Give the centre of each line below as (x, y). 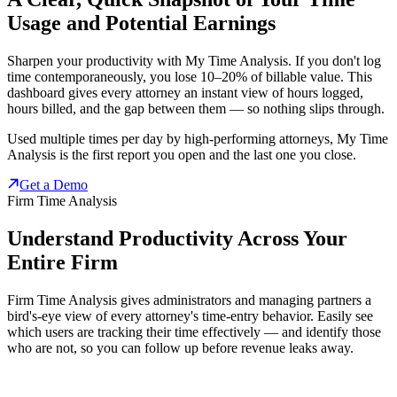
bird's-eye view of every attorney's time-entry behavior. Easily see (190, 316)
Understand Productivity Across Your (177, 239)
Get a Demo (54, 185)
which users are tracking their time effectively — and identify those (194, 332)
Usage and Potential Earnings (141, 23)
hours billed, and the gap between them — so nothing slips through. (196, 109)
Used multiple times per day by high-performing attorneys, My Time (198, 139)
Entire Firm (62, 263)
